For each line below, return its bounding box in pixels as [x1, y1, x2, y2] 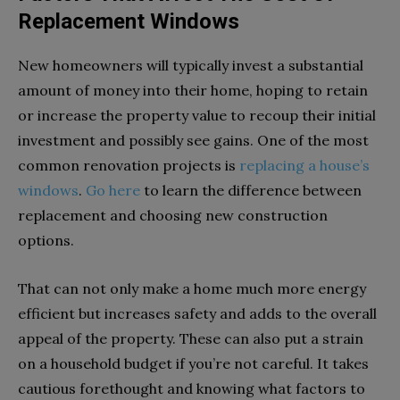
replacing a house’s [239, 156, 370, 174]
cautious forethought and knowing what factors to [18, 379, 365, 397]
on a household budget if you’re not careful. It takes [18, 354, 369, 372]
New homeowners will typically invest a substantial [18, 56, 363, 74]
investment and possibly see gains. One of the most [18, 131, 369, 149]
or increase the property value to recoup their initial [18, 106, 376, 124]
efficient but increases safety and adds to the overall [18, 304, 377, 322]
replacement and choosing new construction [18, 206, 328, 224]
